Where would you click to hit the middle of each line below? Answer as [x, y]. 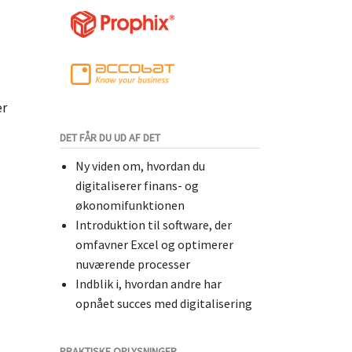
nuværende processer [133, 264]
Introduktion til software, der [154, 224]
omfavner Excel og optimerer [154, 244]
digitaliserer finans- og [137, 185]
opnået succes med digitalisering [164, 303]
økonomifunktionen [130, 205]
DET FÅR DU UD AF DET [110, 137]
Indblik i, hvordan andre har [148, 283]
